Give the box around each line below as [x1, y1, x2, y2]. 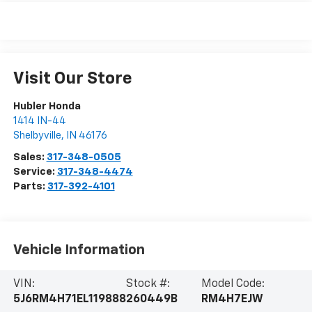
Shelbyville [13, 130, 61, 141]
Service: [13, 166, 57, 178]
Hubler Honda [13, 101, 81, 112]
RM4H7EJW [201, 294, 263, 306]
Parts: [13, 181, 47, 192]
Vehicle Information [13, 242, 145, 257]
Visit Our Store [13, 70, 132, 88]
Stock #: [125, 279, 170, 290]
